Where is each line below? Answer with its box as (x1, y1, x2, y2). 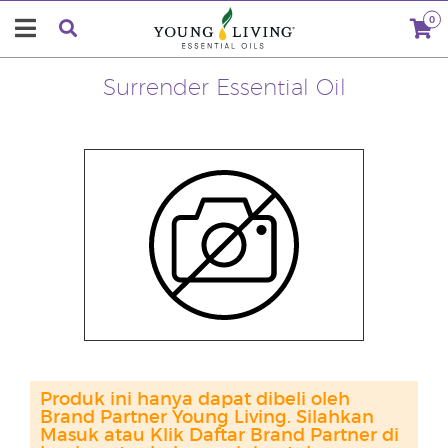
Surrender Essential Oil (102, 77, 346, 99)
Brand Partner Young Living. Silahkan (40, 409, 374, 427)
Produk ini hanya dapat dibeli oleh (40, 391, 350, 409)
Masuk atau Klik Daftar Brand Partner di (40, 427, 399, 445)
